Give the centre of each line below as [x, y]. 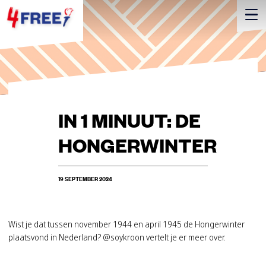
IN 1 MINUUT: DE [129, 120]
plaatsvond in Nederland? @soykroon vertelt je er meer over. [117, 237]
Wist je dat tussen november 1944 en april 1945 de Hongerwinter [126, 224]
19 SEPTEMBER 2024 [85, 178]
